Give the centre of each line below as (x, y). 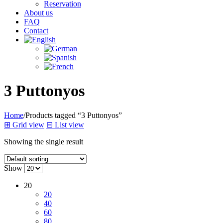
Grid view (28, 124)
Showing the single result (44, 141)
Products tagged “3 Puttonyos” (74, 115)
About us (38, 12)
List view (69, 124)
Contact (36, 30)
